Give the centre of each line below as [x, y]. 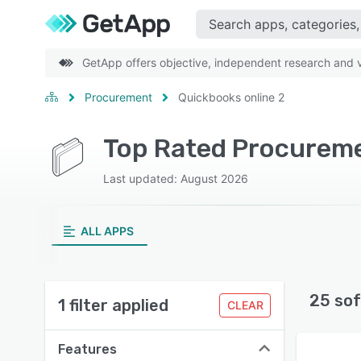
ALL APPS [107, 231]
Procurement [118, 97]
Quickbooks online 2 [231, 97]
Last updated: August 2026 [176, 178]
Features [87, 349]
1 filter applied [113, 305]
